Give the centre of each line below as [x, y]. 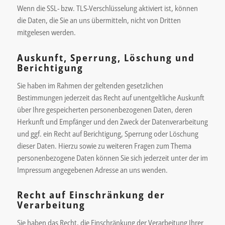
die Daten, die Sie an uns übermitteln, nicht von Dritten [99, 20]
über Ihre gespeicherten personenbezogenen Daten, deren [104, 109]
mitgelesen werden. [46, 32]
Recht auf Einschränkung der [91, 195]
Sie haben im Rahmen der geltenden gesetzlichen [90, 85]
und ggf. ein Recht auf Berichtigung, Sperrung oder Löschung [107, 133]
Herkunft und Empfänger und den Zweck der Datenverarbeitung [112, 121]
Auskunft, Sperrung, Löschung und [106, 58]
